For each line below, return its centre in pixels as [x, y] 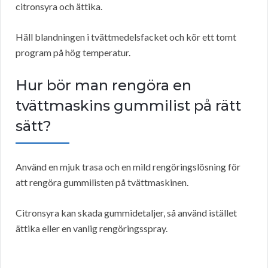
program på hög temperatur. [73, 53]
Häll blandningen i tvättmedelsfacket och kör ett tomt [126, 37]
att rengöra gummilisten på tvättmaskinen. [102, 182]
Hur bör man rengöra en [103, 86]
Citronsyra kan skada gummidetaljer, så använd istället [126, 213]
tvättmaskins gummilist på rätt [128, 106]
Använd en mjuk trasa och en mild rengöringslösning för [128, 167]
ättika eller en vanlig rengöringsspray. [92, 229]
